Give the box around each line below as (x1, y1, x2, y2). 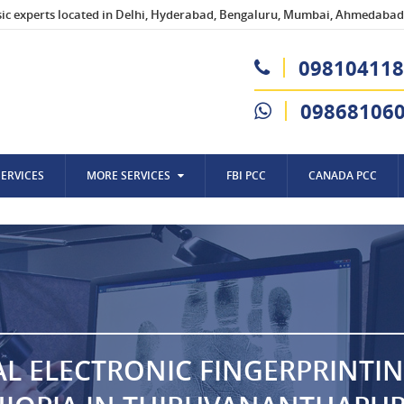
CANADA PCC (308, 168, 377, 183)
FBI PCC (226, 168, 266, 183)
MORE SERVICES (87, 168, 170, 183)
